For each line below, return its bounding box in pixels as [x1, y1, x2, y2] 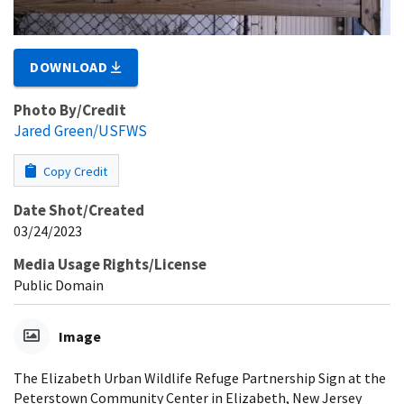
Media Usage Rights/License [14, 253, 207, 274]
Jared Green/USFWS [14, 120, 147, 141]
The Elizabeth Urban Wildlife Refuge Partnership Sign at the [14, 368, 386, 387]
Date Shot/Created [14, 199, 144, 220]
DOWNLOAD [30, 57, 112, 76]
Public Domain [14, 275, 104, 294]
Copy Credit [41, 162, 107, 179]
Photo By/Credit [14, 99, 126, 120]
